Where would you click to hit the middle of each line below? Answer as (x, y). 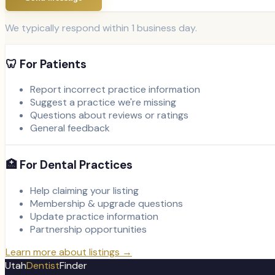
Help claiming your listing (84, 190)
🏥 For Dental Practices (69, 165)
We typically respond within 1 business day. (101, 28)
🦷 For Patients (46, 64)
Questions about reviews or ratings (109, 115)
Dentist (43, 265)
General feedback (70, 128)
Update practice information (94, 216)
